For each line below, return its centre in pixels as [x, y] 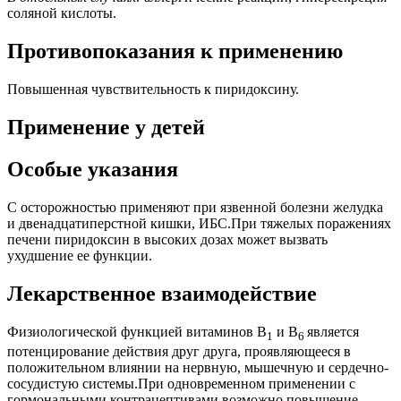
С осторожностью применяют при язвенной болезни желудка [195, 207]
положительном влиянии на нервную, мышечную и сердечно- [198, 367]
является [333, 331]
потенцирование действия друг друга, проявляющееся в [179, 351]
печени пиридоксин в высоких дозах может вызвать [167, 239]
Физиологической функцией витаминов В [137, 331]
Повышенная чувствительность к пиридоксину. [153, 90]
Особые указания [93, 169]
